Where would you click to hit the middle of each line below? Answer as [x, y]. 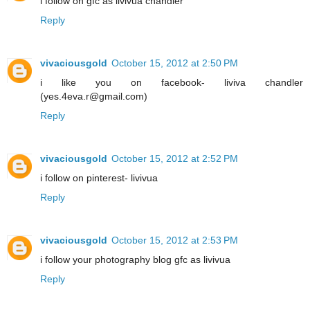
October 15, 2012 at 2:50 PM [175, 63]
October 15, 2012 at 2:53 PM [175, 240]
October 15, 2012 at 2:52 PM [175, 158]
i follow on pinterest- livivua [99, 177]
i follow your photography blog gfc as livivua [135, 259]
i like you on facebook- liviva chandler [172, 82]
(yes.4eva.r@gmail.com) [94, 96]
